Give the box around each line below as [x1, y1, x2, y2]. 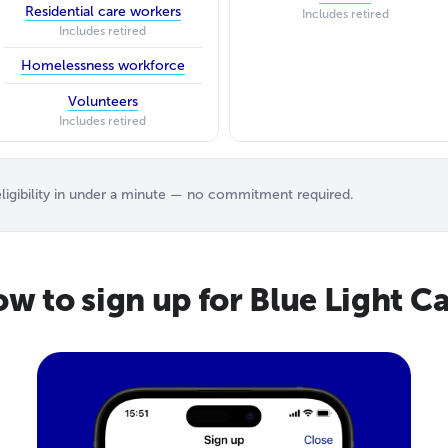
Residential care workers [24, 2, 181, 20]
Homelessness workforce [20, 56, 185, 74]
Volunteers [67, 92, 138, 110]
